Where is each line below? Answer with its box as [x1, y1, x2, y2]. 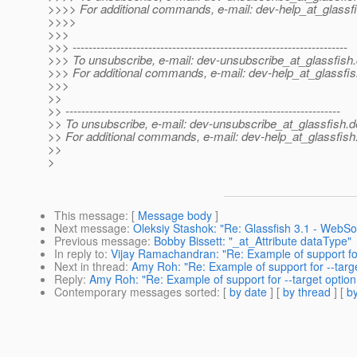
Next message [54, 220, 127, 237]
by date [229, 284, 267, 300]
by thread [283, 284, 331, 300]
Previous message [54, 233, 147, 249]
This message [54, 207, 125, 224]
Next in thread [54, 258, 125, 275]
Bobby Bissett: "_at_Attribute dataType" [154, 233, 351, 249]
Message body [138, 207, 212, 224]
